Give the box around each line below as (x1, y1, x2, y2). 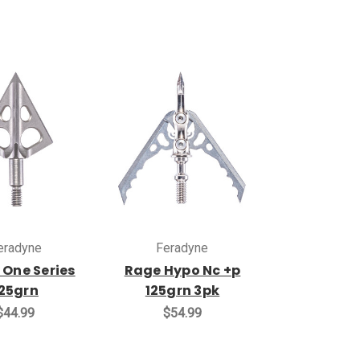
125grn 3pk (145, 281, 220, 301)
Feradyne (156, 240, 209, 256)
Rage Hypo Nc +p (124, 261, 241, 280)
